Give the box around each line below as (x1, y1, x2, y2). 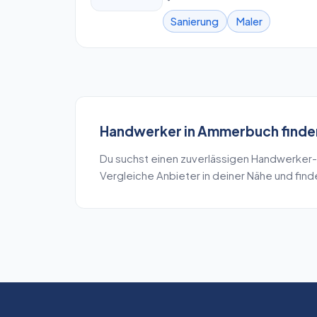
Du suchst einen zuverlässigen (99, 152, 251, 166)
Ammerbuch (197, 122, 279, 139)
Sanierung (171, 14, 219, 28)
